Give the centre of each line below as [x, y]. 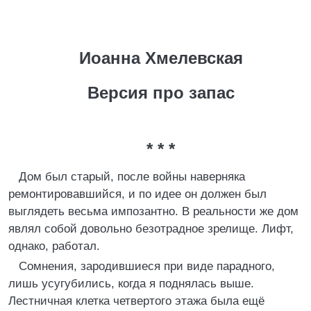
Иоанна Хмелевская [161, 58]
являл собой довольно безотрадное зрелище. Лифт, [151, 229]
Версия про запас [161, 93]
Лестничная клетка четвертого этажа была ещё [136, 301]
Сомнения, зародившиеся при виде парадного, [147, 266]
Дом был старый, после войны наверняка [132, 177]
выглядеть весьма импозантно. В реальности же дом [153, 211]
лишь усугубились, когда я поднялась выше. [131, 284]
